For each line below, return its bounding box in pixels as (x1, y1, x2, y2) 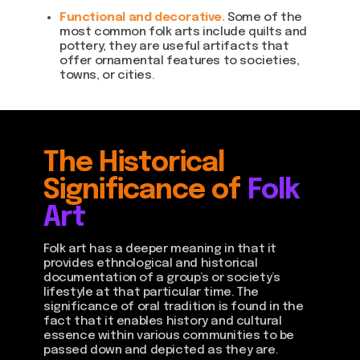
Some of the (227, 11, 302, 24)
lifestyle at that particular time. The (43, 286, 259, 299)
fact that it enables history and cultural (43, 315, 282, 328)
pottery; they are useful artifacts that (59, 40, 289, 53)
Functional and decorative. (59, 11, 225, 24)
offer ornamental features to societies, (59, 55, 300, 67)
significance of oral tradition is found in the (43, 301, 304, 313)
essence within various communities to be (43, 329, 295, 342)
